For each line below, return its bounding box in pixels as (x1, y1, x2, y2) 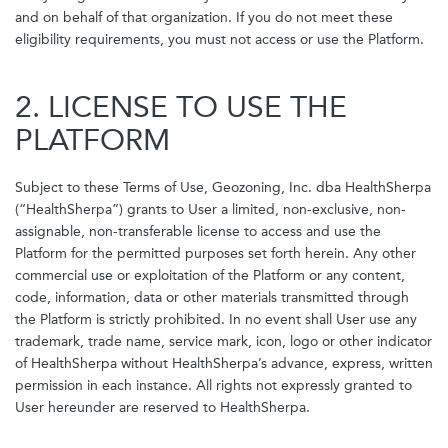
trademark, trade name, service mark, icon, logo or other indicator (15, 333, 432, 350)
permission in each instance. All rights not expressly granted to (15, 377, 412, 394)
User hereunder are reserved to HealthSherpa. (15, 399, 310, 416)
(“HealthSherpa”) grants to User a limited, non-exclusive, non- (15, 201, 406, 218)
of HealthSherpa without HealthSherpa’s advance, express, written (15, 355, 433, 372)
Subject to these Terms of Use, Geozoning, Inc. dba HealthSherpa (15, 179, 431, 196)
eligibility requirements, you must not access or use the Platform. (15, 31, 424, 48)
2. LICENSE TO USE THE (15, 89, 347, 125)
